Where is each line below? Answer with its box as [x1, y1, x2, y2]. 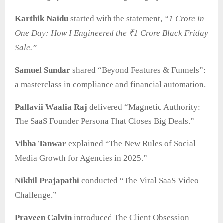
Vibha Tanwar [15, 139, 66, 149]
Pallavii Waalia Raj [15, 102, 87, 112]
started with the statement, [68, 14, 164, 24]
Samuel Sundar [15, 65, 70, 75]
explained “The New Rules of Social [66, 139, 196, 149]
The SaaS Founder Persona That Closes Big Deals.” [15, 116, 194, 126]
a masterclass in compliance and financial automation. [15, 80, 206, 90]
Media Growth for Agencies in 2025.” [15, 153, 147, 163]
